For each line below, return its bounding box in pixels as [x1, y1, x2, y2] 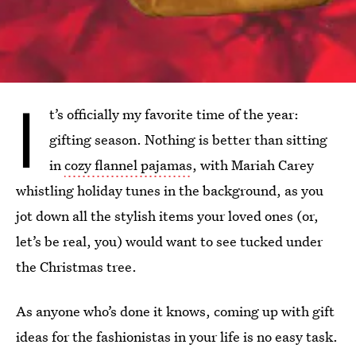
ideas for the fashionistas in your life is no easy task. [16, 327, 338, 346]
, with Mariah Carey [192, 156, 314, 174]
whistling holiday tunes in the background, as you [16, 181, 323, 199]
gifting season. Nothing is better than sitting [49, 130, 327, 149]
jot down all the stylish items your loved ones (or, [16, 207, 319, 225]
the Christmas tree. [16, 257, 137, 276]
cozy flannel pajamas [64, 156, 192, 174]
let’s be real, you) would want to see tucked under [16, 232, 323, 250]
